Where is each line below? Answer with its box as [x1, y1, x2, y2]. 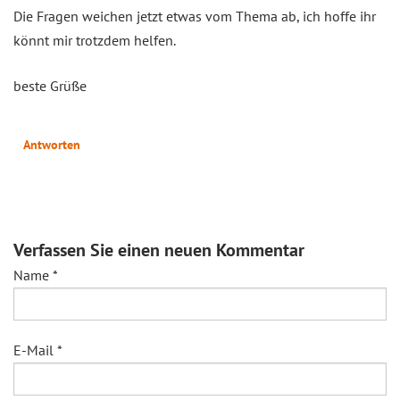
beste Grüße [13, 76, 87, 95]
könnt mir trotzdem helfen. [13, 30, 176, 49]
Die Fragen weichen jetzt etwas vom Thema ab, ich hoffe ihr [13, 6, 376, 25]
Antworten [23, 136, 80, 153]
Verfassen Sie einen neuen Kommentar [13, 237, 304, 262]
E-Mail [13, 340, 57, 359]
